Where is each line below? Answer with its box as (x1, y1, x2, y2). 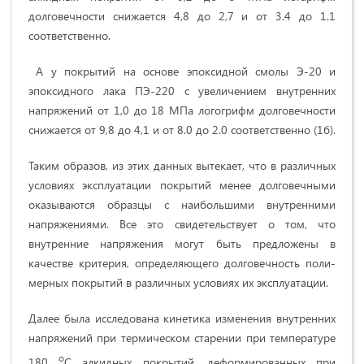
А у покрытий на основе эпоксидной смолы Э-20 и (28, 63, 336, 80)
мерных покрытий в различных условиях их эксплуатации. (28, 275, 328, 291)
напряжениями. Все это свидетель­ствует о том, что (28, 216, 336, 232)
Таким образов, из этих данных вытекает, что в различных (28, 158, 336, 174)
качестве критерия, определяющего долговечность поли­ (28, 255, 336, 271)
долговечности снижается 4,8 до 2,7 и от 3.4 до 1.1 (28, 8, 336, 24)
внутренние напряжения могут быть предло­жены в (28, 236, 336, 252)
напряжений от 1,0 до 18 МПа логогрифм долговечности (28, 102, 336, 119)
